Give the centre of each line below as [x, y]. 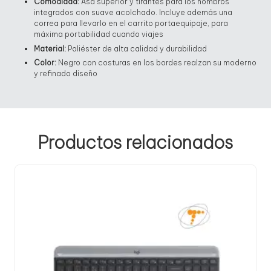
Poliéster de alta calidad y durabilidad [136, 48]
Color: [45, 62]
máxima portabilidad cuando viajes [99, 34]
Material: [50, 48]
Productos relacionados [135, 142]
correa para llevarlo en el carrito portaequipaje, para [131, 24]
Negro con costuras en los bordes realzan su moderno [156, 62]
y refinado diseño [66, 73]
